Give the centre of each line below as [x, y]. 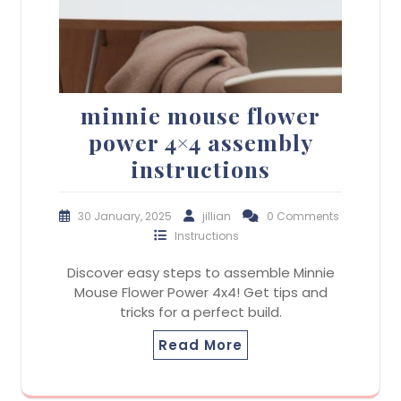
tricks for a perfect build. [200, 312]
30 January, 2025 [126, 217]
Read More [200, 346]
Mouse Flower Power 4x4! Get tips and [200, 293]
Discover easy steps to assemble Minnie [200, 273]
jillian [218, 217]
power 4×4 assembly [200, 142]
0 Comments [303, 217]
